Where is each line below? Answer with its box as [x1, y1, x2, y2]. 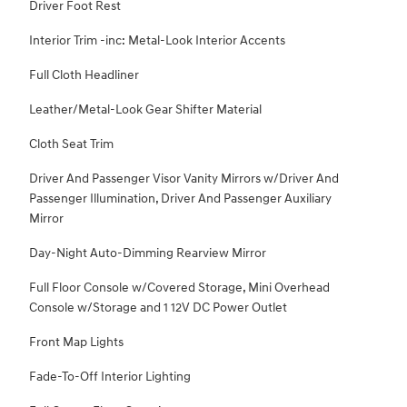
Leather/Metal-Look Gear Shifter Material [29, 102, 262, 118]
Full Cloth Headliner [29, 67, 139, 84]
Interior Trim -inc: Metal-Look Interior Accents [29, 33, 285, 49]
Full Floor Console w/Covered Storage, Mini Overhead [29, 280, 330, 296]
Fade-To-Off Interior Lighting [29, 369, 191, 385]
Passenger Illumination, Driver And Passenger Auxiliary [29, 191, 332, 207]
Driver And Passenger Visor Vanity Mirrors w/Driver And [29, 171, 339, 187]
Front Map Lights [29, 334, 124, 351]
